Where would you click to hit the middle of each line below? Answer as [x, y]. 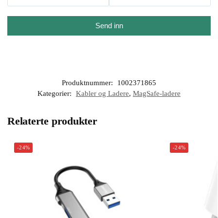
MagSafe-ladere [157, 94]
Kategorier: [55, 94]
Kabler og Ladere [102, 94]
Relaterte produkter [52, 121]
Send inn [109, 26]
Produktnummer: [88, 83]
